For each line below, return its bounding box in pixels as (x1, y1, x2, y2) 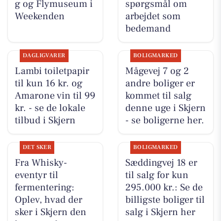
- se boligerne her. (125, 114, 204, 127)
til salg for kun (125, 169, 188, 182)
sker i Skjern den (14, 206, 86, 219)
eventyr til (14, 169, 58, 182)
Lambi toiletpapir (14, 65, 89, 78)
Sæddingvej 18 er (125, 156, 197, 170)
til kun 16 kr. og (14, 77, 82, 90)
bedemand (125, 22, 171, 35)
